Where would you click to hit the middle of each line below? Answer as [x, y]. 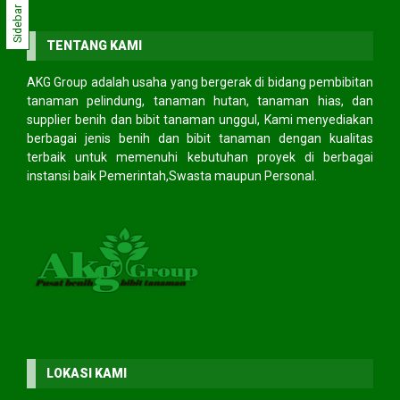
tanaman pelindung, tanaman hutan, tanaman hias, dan [200, 101]
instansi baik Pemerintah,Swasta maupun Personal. [172, 176]
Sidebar [17, 23]
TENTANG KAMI [94, 46]
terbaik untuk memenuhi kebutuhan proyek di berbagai [200, 158]
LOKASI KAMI [87, 374]
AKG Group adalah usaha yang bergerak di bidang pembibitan [200, 83]
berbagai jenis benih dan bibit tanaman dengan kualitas [200, 139]
